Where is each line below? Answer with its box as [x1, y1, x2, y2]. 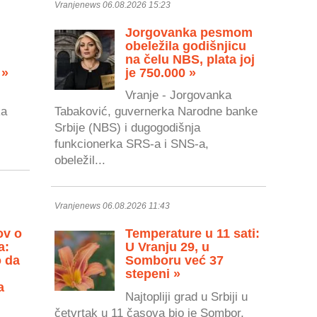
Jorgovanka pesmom [125, 25, 253, 40]
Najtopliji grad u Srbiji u [125, 289, 248, 303]
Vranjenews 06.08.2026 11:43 [54, 201, 171, 212]
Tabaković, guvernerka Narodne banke [54, 105, 258, 118]
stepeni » [125, 267, 181, 282]
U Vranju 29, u [125, 240, 210, 255]
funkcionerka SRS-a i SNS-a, [54, 137, 209, 151]
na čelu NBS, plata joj [125, 52, 255, 67]
